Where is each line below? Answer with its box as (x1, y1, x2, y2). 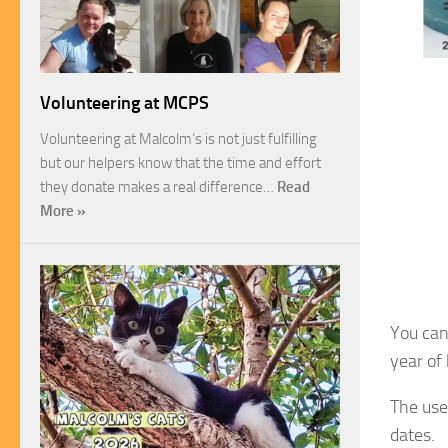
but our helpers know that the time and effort (40, 154, 321, 173)
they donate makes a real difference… (40, 178, 277, 197)
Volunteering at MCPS (40, 92, 209, 115)
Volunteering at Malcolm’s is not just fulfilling (40, 130, 317, 149)
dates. (390, 423, 435, 446)
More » (40, 202, 86, 221)
